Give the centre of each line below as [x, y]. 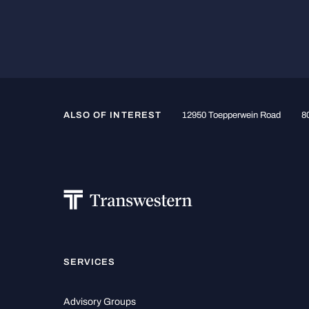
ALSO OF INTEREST [112, 115]
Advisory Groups [100, 301]
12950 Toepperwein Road [231, 115]
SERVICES [90, 261]
